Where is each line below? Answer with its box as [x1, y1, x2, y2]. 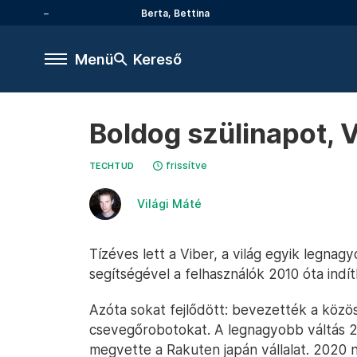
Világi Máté [137, 197, 202, 210]
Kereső [133, 50, 182, 68]
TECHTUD [89, 161, 135, 171]
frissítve [166, 159, 208, 171]
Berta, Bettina [141, 6, 210, 19]
